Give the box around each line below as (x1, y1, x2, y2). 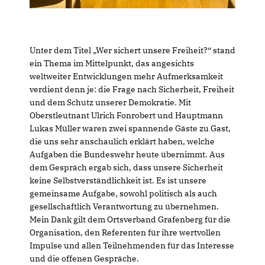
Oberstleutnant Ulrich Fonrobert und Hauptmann (30, 109, 223, 121)
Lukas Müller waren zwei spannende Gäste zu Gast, (30, 122, 231, 134)
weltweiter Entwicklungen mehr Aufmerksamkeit (30, 70, 223, 82)
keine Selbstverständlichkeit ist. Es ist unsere (30, 174, 206, 186)
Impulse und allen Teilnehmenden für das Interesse (30, 240, 234, 251)
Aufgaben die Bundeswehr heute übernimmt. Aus (30, 148, 225, 160)
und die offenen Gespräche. (30, 253, 139, 264)
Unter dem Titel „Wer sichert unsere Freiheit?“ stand (30, 44, 235, 56)
